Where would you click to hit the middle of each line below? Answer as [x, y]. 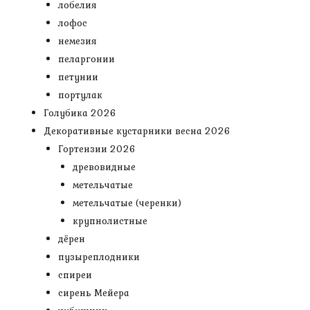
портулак [80, 95]
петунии [78, 77]
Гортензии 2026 [97, 149]
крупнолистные [110, 221]
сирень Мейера [94, 293]
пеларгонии [86, 59]
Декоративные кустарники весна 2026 [137, 131]
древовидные [104, 167]
